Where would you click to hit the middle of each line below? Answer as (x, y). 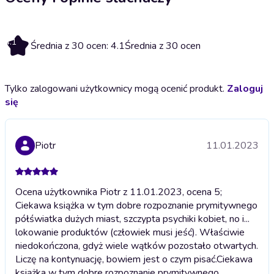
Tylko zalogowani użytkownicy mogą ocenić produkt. (116, 88)
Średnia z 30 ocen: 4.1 (78, 46)
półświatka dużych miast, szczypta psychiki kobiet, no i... (132, 219)
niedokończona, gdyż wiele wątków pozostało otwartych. (137, 246)
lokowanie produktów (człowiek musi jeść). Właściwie (130, 232)
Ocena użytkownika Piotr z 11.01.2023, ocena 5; (119, 192)
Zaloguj (245, 88)
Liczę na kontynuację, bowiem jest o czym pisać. (116, 259)
